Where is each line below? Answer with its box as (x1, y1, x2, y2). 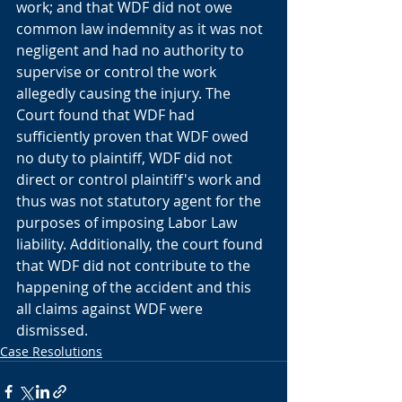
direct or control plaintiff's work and (16, 170, 265, 189)
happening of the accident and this (16, 277, 255, 297)
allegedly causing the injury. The (16, 83, 234, 103)
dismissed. (16, 320, 92, 340)
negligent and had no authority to (16, 40, 248, 60)
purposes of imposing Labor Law (16, 213, 240, 232)
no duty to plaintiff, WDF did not (16, 148, 236, 168)
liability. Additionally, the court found (16, 234, 267, 254)
